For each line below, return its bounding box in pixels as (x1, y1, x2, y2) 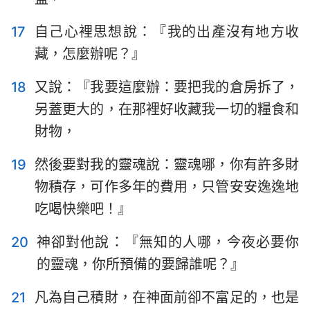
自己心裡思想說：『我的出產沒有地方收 (35, 24, 299, 40)
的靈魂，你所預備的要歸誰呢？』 (37, 256, 244, 273)
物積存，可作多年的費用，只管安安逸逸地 (35, 179, 299, 195)
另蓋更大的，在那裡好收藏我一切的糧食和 (35, 101, 299, 118)
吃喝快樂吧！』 (35, 201, 131, 217)
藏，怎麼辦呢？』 (35, 46, 145, 62)
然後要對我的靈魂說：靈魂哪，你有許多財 (35, 156, 299, 173)
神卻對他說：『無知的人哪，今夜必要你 (37, 234, 299, 250)
